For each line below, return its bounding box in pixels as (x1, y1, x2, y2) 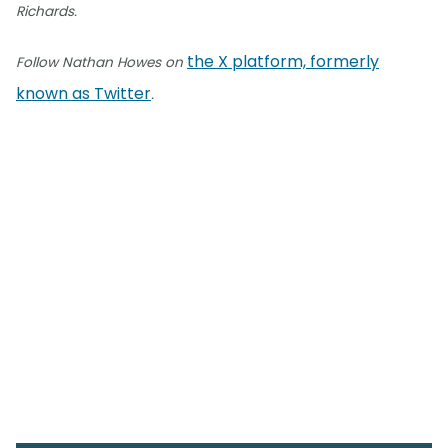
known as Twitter (16, 81, 151, 105)
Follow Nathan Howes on (16, 52, 187, 72)
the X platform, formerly (187, 49, 379, 73)
